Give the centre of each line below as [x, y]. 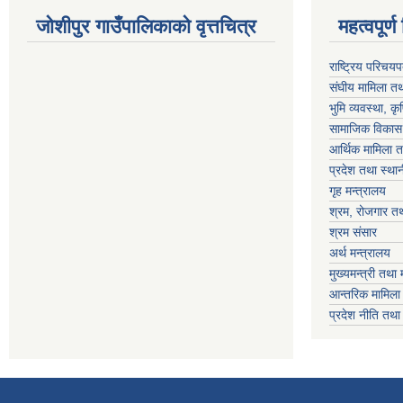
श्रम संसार [353, 233]
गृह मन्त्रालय [358, 191]
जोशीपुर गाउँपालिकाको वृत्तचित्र [146, 27]
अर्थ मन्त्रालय [360, 253]
